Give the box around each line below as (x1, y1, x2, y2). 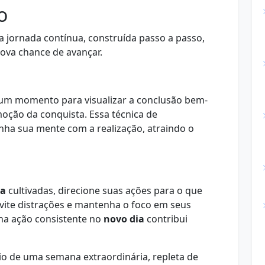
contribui (144, 212, 188, 225)
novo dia (104, 212, 144, 225)
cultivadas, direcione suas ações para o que (6, 184, 202, 197)
